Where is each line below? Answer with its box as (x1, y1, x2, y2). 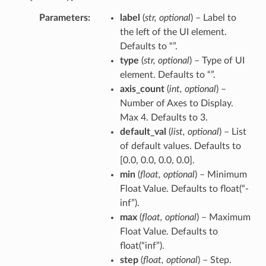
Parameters (39, 12, 88, 23)
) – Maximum (196, 212, 251, 222)
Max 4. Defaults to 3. (119, 112, 208, 122)
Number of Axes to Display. (119, 98, 233, 108)
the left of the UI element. (119, 27, 227, 37)
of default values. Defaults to (119, 141, 241, 151)
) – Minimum (194, 169, 247, 179)
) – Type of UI (189, 55, 245, 65)
